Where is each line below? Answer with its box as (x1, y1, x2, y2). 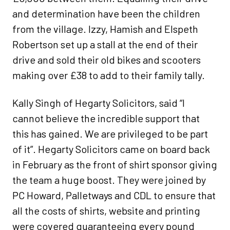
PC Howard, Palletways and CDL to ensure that (12, 189, 216, 202)
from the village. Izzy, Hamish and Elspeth (12, 23, 198, 35)
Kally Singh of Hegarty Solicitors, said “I (12, 97, 185, 109)
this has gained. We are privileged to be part (12, 127, 208, 140)
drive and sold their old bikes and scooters (12, 53, 201, 66)
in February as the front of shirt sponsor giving (12, 158, 217, 171)
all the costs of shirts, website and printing (12, 204, 200, 217)
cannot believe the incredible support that (12, 112, 200, 125)
